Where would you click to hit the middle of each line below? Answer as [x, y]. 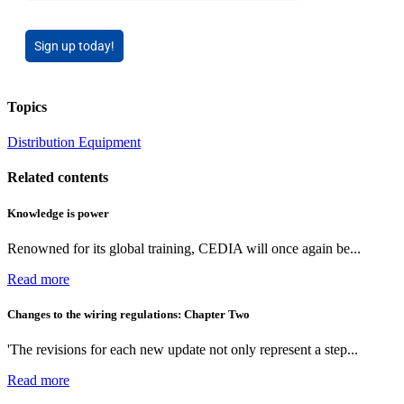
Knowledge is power [58, 213]
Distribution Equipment [74, 142]
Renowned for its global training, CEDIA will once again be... [184, 248]
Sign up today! [74, 46]
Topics [27, 106]
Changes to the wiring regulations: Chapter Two [129, 314]
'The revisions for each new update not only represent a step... [183, 350]
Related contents [58, 178]
